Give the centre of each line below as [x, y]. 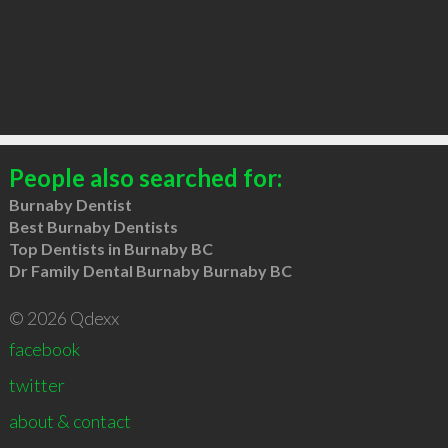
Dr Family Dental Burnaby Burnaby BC [150, 270]
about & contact [69, 420]
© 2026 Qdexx [63, 317]
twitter [36, 384]
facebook [44, 348]
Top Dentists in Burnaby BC [110, 248]
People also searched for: [145, 177]
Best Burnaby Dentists [93, 226]
